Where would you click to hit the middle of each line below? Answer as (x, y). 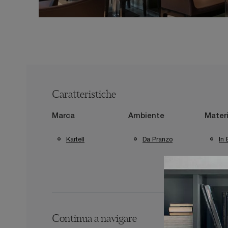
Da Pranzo (158, 139)
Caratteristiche (84, 95)
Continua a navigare (94, 219)
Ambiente (146, 116)
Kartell (75, 139)
